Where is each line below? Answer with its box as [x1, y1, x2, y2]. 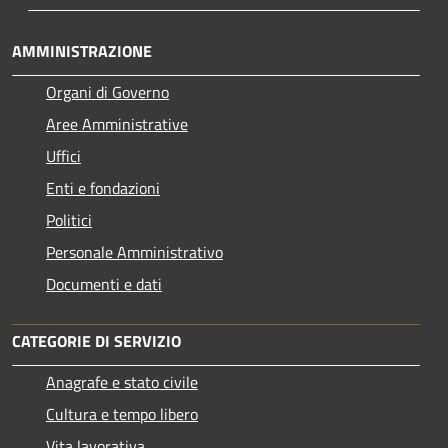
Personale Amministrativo [46, 239, 223, 264]
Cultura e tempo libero [46, 401, 198, 426]
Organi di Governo [46, 79, 169, 104]
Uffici [46, 143, 81, 168]
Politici [46, 207, 92, 232]
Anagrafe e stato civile [46, 369, 198, 394]
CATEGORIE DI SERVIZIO [12, 328, 181, 353]
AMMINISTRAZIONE [12, 38, 152, 63]
